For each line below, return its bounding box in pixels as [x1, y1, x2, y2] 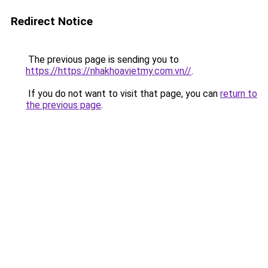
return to [220, 88, 257, 99]
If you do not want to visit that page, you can [26, 88, 220, 99]
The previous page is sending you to [26, 54, 179, 65]
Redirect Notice [11, 14, 93, 28]
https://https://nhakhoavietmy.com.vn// [26, 65, 191, 77]
